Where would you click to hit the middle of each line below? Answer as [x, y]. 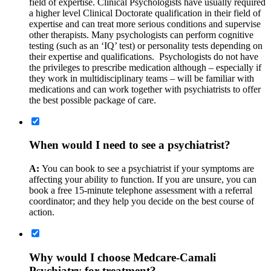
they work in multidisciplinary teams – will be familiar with [142, 78]
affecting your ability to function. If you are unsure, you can [143, 180]
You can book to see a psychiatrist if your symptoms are [148, 169]
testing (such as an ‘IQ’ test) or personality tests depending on [146, 45]
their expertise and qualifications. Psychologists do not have [144, 56]
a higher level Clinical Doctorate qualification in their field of [145, 13]
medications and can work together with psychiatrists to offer [145, 89]
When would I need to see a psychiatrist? [130, 145]
